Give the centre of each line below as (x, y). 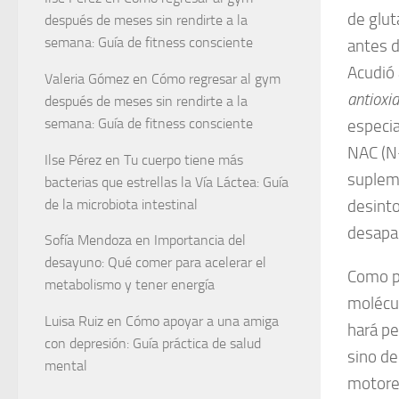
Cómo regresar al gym (216, 78)
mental (66, 366)
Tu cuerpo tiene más (183, 159)
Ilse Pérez (73, 159)
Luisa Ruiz (74, 322)
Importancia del (200, 240)
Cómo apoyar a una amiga (202, 322)
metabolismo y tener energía (130, 285)
